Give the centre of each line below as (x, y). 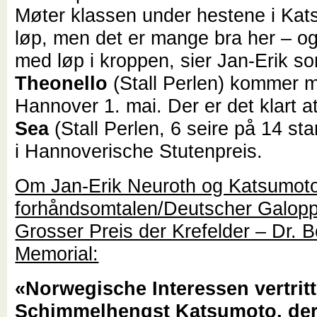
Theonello (62, 83)
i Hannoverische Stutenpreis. (139, 151)
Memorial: (57, 253)
